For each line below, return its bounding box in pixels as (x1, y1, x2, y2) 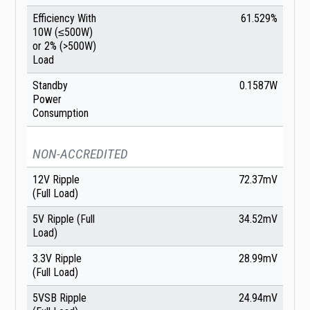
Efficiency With (33, 12, 96, 26)
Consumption (33, 107, 89, 120)
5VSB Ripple (33, 291, 86, 305)
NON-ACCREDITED (33, 146, 128, 163)
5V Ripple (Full (33, 212, 95, 226)
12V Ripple (33, 173, 80, 187)
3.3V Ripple (33, 252, 82, 266)
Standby (33, 79, 68, 93)
